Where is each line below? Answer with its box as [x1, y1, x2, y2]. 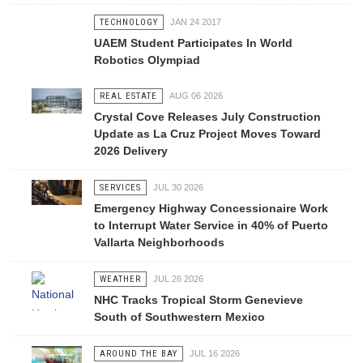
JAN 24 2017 [169, 17, 221, 27]
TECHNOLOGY [99, 17, 158, 28]
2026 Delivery [93, 144, 168, 157]
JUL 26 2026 [152, 274, 203, 284]
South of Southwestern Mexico [93, 310, 265, 323]
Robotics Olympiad [93, 53, 200, 66]
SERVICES [99, 182, 141, 193]
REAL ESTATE [99, 91, 157, 101]
